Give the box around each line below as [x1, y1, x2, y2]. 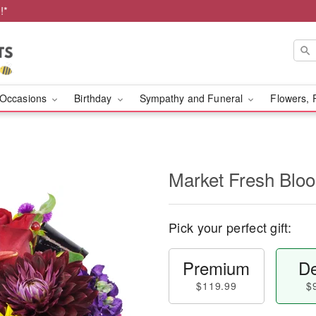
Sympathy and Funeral [139, 91, 246, 105]
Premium [183, 255, 250, 280]
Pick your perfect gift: [169, 218, 291, 236]
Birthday [74, 91, 115, 105]
